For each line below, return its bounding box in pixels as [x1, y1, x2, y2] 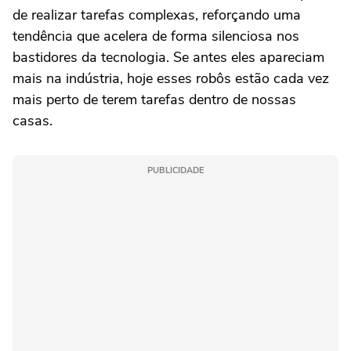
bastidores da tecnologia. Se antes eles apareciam [13, 48, 324, 67]
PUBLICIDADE [147, 165, 204, 176]
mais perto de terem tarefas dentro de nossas [13, 90, 296, 109]
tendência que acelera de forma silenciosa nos [13, 27, 299, 45]
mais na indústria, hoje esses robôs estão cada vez [13, 69, 329, 88]
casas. [13, 111, 52, 130]
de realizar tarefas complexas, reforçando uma [13, 5, 301, 24]
